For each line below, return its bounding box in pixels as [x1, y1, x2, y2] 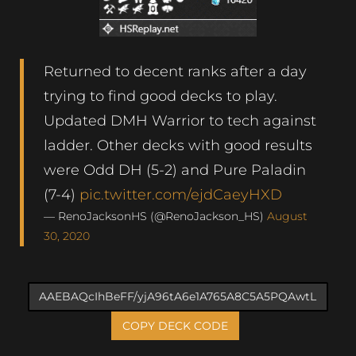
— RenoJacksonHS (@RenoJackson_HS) [44, 208, 267, 223]
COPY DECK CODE [122, 318, 228, 333]
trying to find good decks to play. [44, 87, 277, 104]
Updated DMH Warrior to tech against [44, 111, 316, 129]
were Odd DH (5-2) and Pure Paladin [44, 161, 306, 178]
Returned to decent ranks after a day [44, 62, 307, 79]
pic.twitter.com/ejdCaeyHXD [79, 185, 282, 203]
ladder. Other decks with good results [44, 136, 312, 153]
